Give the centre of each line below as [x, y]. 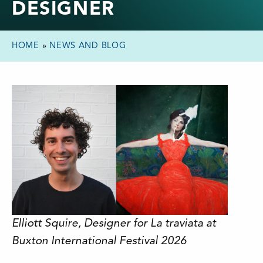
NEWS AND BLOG [88, 46]
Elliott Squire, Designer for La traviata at [114, 223]
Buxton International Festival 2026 [99, 241]
